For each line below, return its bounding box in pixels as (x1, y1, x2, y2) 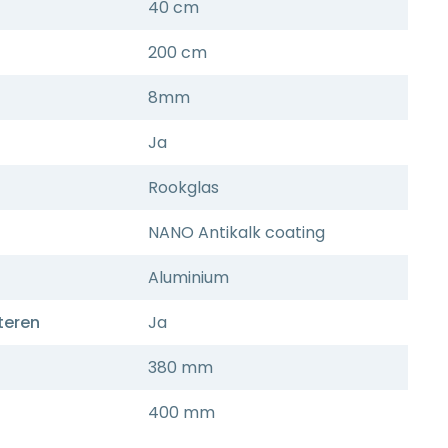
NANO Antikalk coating (148, 221, 325, 244)
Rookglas (148, 176, 219, 199)
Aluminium (148, 266, 229, 289)
